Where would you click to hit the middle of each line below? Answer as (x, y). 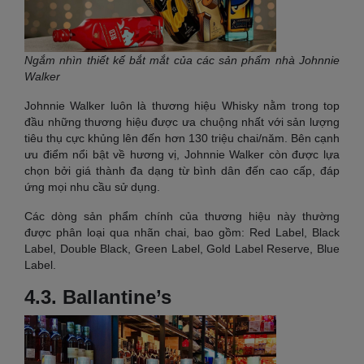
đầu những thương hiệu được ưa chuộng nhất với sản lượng (182, 122)
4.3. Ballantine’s (98, 297)
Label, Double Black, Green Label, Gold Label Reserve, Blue (182, 249)
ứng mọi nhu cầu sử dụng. (92, 187)
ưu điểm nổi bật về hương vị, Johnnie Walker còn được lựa (182, 155)
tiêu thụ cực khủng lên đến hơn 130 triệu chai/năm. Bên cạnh (182, 139)
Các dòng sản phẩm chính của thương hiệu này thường (182, 217)
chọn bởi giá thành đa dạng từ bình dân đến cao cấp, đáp (182, 171)
